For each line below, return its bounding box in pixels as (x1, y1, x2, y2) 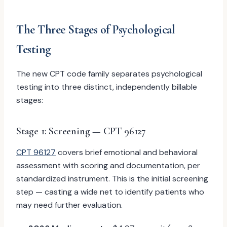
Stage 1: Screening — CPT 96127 (16, 125, 146, 137)
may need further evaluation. (16, 200, 123, 210)
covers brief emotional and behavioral (56, 147, 198, 158)
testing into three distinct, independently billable (16, 82, 197, 92)
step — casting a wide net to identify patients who (16, 186, 204, 197)
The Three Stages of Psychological (16, 22, 175, 37)
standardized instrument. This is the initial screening (16, 173, 208, 184)
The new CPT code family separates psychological (16, 68, 202, 79)
